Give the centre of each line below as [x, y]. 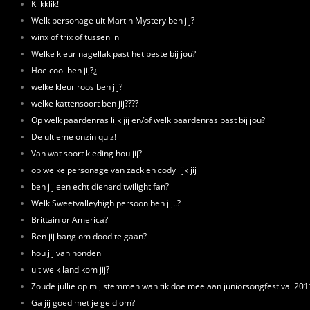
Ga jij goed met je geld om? [83, 302]
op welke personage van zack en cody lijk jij [114, 170]
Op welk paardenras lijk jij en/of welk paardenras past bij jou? [148, 120]
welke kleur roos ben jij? [77, 86]
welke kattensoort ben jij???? [85, 103]
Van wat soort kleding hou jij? [86, 153]
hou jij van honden [66, 253]
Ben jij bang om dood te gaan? [89, 236]
